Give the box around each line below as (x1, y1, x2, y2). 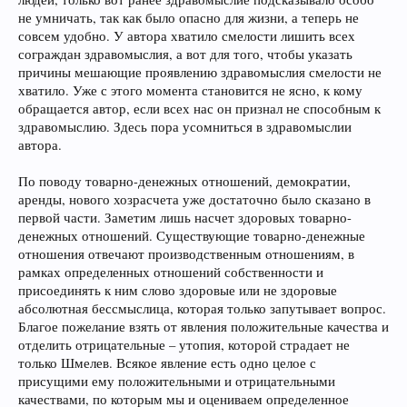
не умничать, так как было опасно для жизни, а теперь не (18, 9, 359, 26)
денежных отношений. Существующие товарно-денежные (18, 227, 365, 244)
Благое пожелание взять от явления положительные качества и (18, 318, 389, 335)
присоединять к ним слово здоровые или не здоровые (18, 282, 337, 299)
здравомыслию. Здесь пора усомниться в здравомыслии (18, 118, 352, 135)
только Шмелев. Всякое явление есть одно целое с (18, 354, 316, 372)
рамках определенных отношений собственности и (18, 263, 323, 281)
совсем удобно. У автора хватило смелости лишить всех (18, 27, 355, 45)
